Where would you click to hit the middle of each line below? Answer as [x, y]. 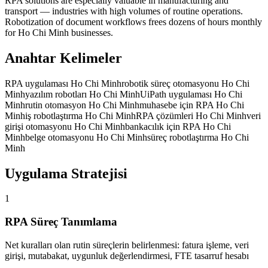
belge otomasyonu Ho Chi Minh [86, 137]
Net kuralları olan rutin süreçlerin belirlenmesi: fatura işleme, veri [127, 245]
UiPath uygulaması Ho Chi [191, 94]
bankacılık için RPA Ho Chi [178, 126]
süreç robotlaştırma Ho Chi [198, 137]
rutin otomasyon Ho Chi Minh [82, 105]
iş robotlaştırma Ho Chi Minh [80, 115]
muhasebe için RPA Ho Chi [192, 105]
